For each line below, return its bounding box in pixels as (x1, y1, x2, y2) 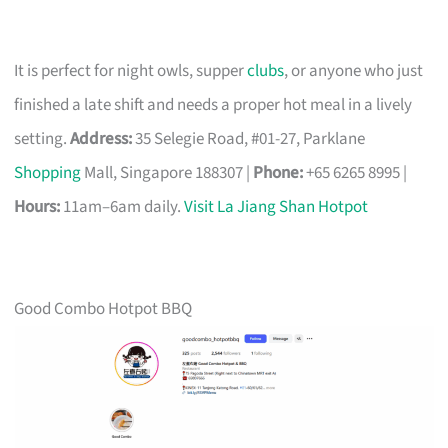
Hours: (14, 194, 61, 219)
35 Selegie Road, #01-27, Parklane (132, 126, 366, 151)
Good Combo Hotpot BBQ (14, 296, 193, 321)
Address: (70, 126, 133, 151)
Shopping (14, 160, 82, 185)
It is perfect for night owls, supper (14, 58, 248, 83)
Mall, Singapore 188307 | (81, 160, 254, 185)
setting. (14, 126, 71, 151)
